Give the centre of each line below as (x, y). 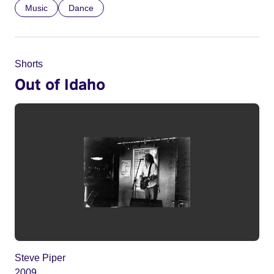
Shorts (29, 64)
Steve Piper (40, 258)
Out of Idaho (60, 84)
